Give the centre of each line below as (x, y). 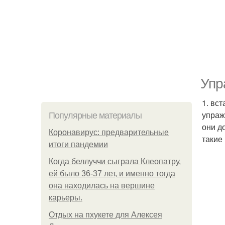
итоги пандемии (78, 144)
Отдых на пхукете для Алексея (105, 215)
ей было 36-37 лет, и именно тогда (112, 174)
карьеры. (66, 198)
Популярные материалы (95, 116)
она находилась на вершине (102, 186)
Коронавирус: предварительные (109, 132)
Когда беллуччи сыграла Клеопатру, (115, 161)
